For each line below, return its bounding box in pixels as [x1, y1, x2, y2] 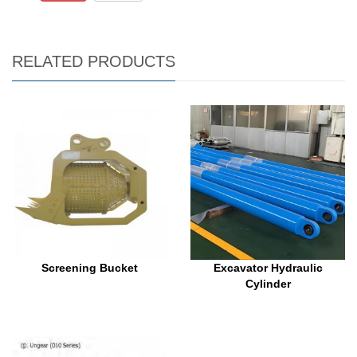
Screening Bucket [41, 261, 138, 275]
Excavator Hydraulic [213, 261, 323, 275]
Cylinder [245, 277, 291, 291]
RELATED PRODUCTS [12, 53, 175, 71]
